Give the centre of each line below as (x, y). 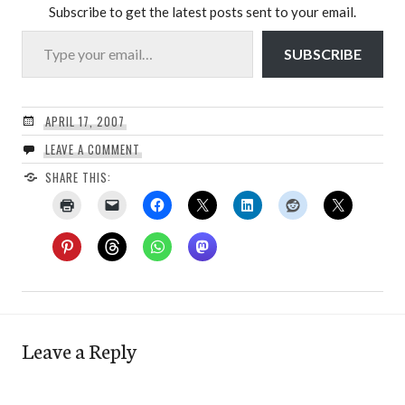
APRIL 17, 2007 (85, 122)
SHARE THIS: (78, 178)
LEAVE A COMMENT (92, 150)
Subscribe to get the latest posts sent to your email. (202, 12)
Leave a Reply (79, 350)
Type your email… (43, 30)
